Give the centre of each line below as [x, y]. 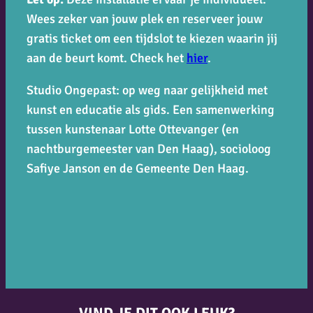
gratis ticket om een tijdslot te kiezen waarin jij [152, 38]
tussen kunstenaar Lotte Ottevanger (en [133, 129]
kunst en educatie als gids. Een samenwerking [151, 109]
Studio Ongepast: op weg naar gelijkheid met [147, 90]
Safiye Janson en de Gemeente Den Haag [136, 168]
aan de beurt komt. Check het [107, 58]
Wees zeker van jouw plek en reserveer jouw [145, 19]
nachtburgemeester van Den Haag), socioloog [149, 148]
